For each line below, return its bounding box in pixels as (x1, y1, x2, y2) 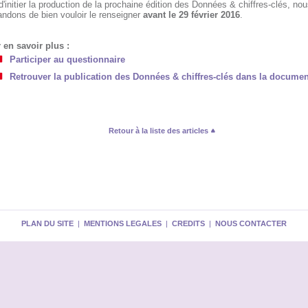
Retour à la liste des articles (108, 126, 210, 135)
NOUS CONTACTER (215, 219, 287, 228)
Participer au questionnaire (9, 54, 125, 65)
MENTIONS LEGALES (84, 219, 162, 228)
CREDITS (172, 219, 205, 228)
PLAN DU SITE (21, 219, 74, 228)
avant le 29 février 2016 (142, 10, 240, 20)
